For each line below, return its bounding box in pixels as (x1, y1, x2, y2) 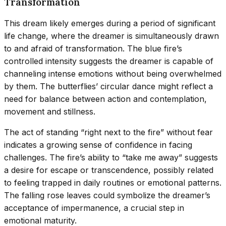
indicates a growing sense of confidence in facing (4, 139, 192, 150)
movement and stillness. (4, 106, 95, 117)
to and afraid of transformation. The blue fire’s (4, 43, 182, 53)
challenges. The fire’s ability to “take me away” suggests (4, 152, 218, 162)
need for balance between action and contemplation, (4, 93, 207, 104)
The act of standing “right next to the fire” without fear (4, 127, 213, 137)
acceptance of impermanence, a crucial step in (4, 202, 184, 213)
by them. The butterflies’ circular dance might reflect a (4, 81, 213, 91)
